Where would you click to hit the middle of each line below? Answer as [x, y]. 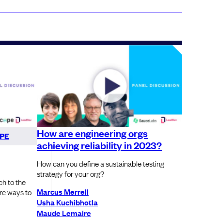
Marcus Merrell [63, 192]
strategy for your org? [70, 174]
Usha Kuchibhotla [67, 202]
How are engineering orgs [92, 133]
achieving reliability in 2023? [99, 145]
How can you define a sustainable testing [101, 163]
